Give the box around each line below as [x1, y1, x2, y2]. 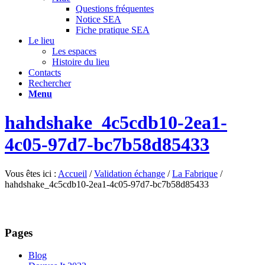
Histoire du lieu [52, 57, 109, 67]
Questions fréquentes [76, 4, 154, 14]
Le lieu [28, 35, 54, 46]
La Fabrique [172, 168, 218, 179]
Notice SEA [76, 14, 121, 24]
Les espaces [52, 46, 96, 56]
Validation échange [94, 168, 165, 179]
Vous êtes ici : [5, 168, 56, 179]
